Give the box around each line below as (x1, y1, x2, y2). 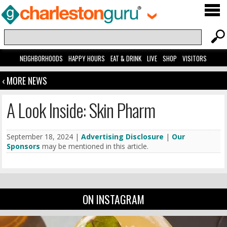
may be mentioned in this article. (40, 141, 149, 152)
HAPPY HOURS (68, 53, 105, 64)
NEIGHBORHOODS (20, 53, 63, 64)
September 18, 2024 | (7, 132, 82, 142)
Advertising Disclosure (81, 132, 164, 142)
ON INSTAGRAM (82, 191, 144, 208)
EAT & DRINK (110, 53, 142, 64)
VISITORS (182, 53, 207, 64)
